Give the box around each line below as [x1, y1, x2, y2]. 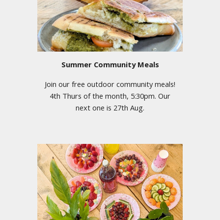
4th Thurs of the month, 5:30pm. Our [50, 90, 170, 101]
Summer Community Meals [61, 59, 159, 69]
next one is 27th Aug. [76, 102, 144, 112]
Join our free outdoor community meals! [45, 79, 175, 89]
